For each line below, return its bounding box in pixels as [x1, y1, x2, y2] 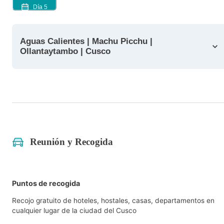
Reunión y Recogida [30, 136, 113, 147]
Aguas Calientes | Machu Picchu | [20, 36, 87, 46]
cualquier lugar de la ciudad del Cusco [12, 206, 136, 214]
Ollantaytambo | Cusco [20, 46, 110, 56]
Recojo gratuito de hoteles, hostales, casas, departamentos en [12, 196, 214, 204]
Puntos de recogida [12, 179, 80, 188]
